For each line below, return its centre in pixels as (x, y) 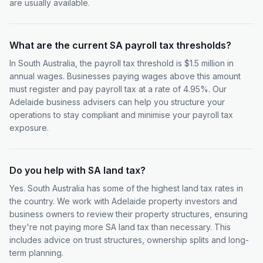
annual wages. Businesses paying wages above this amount (125, 76)
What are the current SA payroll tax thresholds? (120, 45)
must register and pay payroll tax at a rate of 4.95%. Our (118, 89)
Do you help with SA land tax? (77, 170)
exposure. (29, 128)
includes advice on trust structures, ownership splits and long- (129, 240)
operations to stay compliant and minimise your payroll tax (121, 115)
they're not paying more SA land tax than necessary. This (120, 227)
